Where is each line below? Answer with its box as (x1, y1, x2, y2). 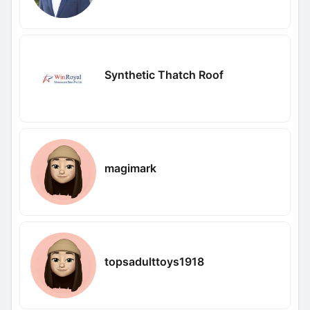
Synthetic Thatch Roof (104, 67, 224, 82)
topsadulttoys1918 (104, 254, 204, 268)
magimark (104, 161, 156, 175)
